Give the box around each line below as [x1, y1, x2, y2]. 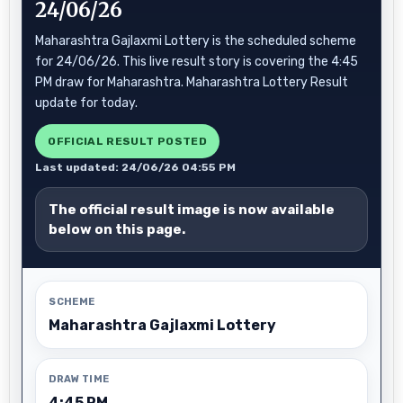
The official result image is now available [49, 201, 336, 218]
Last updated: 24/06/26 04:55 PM [35, 161, 237, 174]
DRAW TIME [49, 373, 110, 385]
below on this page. [49, 221, 186, 237]
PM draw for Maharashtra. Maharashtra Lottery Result [35, 75, 349, 90]
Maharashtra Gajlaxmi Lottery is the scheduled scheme [35, 33, 357, 49]
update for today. [35, 95, 139, 111]
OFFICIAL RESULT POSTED [48, 135, 207, 148]
